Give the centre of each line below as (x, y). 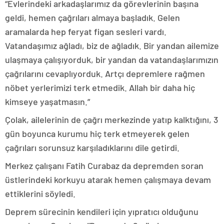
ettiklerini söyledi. (40, 194)
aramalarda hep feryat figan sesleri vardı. (86, 32)
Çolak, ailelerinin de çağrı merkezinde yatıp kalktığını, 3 (111, 120)
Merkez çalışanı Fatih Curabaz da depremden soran (104, 166)
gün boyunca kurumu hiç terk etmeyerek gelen (97, 134)
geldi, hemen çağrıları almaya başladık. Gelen (92, 18)
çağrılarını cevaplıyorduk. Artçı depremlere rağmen (105, 74)
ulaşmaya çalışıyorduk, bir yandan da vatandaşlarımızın (112, 60)
